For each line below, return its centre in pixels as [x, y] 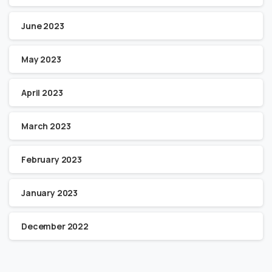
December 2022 [55, 226]
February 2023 [52, 160]
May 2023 [41, 59]
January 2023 [50, 193]
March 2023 [46, 126]
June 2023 [43, 26]
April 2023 [42, 93]
